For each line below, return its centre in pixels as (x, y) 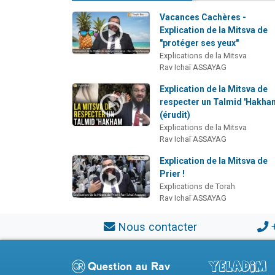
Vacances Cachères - (203, 17)
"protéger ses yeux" (199, 43)
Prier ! (172, 173)
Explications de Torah (198, 186)
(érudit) (175, 114)
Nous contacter (157, 227)
